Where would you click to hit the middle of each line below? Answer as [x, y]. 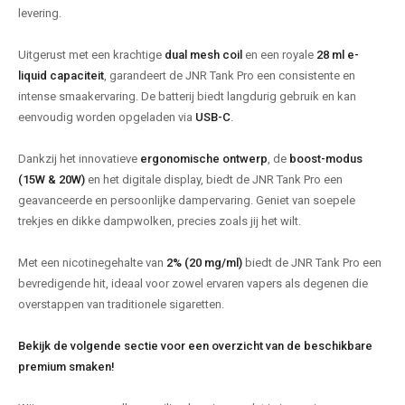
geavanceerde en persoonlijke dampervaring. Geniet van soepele [187, 201]
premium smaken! [66, 367]
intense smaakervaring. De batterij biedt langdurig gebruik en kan [187, 97]
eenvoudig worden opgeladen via [107, 118]
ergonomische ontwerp [204, 159]
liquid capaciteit [61, 76]
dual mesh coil [203, 55]
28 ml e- [338, 55]
